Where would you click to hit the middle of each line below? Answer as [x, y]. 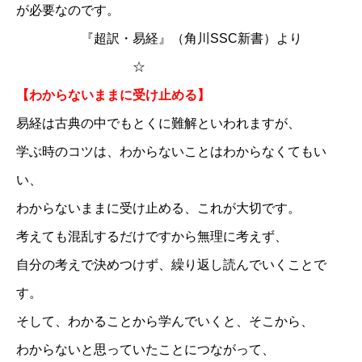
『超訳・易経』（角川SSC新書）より [159, 38]
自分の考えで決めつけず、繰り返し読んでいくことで [171, 264]
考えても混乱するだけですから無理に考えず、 [152, 236]
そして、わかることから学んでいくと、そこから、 [165, 321]
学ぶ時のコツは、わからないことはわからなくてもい [171, 151]
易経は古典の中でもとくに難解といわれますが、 [158, 123]
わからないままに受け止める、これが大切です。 [158, 208]
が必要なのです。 [68, 10]
